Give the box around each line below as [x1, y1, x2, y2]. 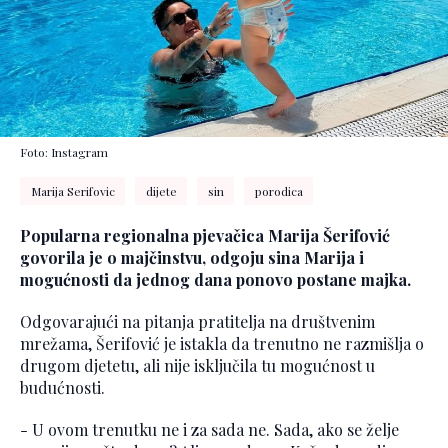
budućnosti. [20, 377, 105, 399]
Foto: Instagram [20, 144, 108, 161]
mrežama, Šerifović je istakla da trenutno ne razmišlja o [20, 333, 424, 355]
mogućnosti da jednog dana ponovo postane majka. [20, 269, 411, 291]
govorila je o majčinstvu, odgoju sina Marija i [20, 247, 364, 269]
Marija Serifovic [30, 183, 115, 200]
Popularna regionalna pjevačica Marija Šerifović [20, 225, 390, 247]
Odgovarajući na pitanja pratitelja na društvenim [20, 311, 375, 333]
